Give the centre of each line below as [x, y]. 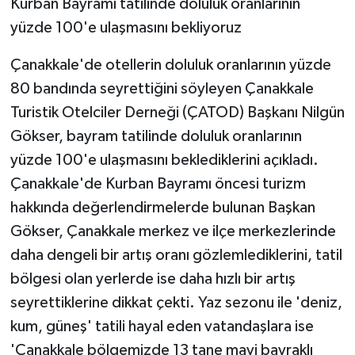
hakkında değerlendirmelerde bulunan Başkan [162, 208]
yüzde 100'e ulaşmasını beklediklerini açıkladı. [164, 160]
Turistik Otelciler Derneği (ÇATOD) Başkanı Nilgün [177, 113]
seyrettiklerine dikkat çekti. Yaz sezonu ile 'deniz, [176, 303]
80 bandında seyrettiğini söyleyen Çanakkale [162, 89]
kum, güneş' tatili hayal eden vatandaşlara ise [162, 327]
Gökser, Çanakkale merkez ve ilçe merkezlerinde [173, 232]
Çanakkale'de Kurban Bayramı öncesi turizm [158, 184]
